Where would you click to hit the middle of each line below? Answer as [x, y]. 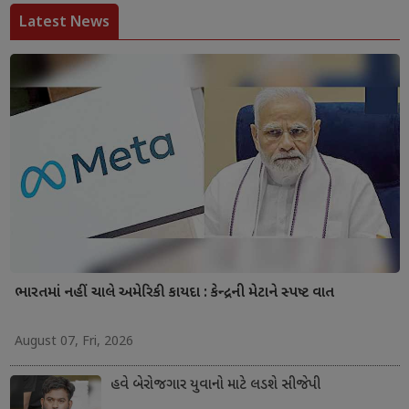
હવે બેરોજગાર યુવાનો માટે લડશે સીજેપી [215, 385]
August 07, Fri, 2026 [73, 341]
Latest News [64, 21]
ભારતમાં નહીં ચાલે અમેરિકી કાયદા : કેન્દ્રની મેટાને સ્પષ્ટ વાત [174, 293]
